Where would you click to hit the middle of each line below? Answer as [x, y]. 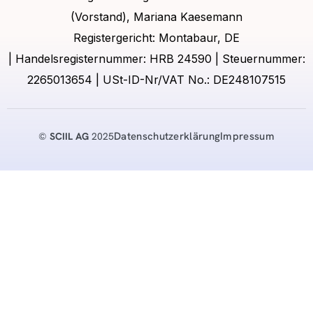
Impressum [247, 136]
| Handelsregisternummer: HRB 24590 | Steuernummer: [156, 58]
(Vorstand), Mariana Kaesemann [156, 16]
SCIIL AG [70, 136]
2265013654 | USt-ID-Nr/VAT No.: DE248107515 [156, 79]
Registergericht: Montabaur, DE [156, 37]
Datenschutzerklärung [167, 136]
